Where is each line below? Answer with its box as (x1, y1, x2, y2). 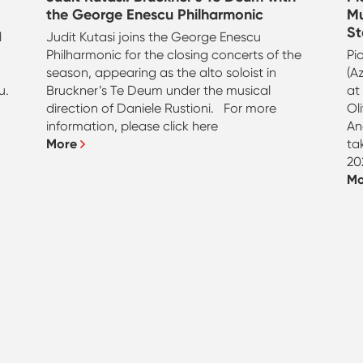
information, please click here (46, 117, 219, 134)
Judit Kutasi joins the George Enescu (46, 28, 262, 45)
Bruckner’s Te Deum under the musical (46, 82, 271, 98)
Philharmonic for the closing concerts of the (46, 46, 302, 62)
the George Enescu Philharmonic (46, 5, 264, 23)
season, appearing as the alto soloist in (46, 64, 277, 80)
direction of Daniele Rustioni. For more (46, 100, 277, 116)
